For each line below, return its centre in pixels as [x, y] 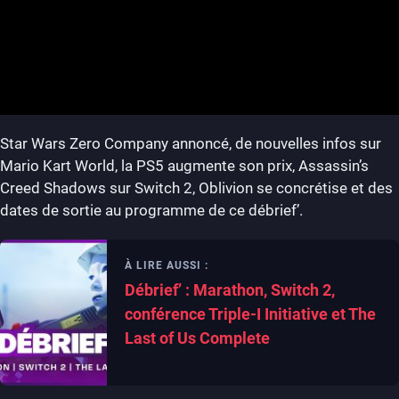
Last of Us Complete [197, 338]
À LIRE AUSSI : [167, 265]
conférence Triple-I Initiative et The [250, 314]
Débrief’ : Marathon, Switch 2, [230, 290]
